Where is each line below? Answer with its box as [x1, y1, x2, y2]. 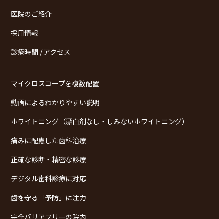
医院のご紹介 [11, 8, 52, 19]
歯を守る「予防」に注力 [11, 192, 86, 202]
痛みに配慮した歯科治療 [11, 135, 86, 145]
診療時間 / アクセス [11, 46, 70, 57]
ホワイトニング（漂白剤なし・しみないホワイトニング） [11, 116, 189, 126]
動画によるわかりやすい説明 [11, 97, 100, 107]
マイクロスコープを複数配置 [11, 78, 99, 88]
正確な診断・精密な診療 [11, 154, 86, 164]
